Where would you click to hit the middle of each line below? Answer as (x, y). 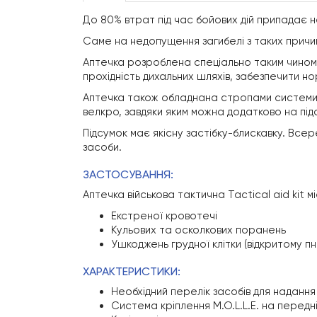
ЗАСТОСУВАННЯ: (128, 175)
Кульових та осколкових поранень (198, 230)
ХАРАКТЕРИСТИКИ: (132, 272)
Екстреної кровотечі (164, 216)
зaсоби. (102, 148)
